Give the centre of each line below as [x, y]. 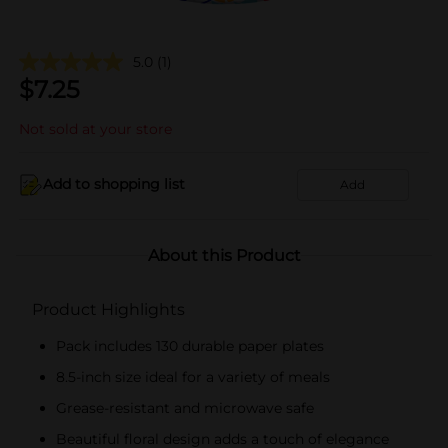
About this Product [224, 255]
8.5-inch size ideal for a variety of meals [193, 376]
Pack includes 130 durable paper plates [190, 345]
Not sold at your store [95, 128]
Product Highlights [108, 309]
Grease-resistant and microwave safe [185, 407]
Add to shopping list [114, 184]
